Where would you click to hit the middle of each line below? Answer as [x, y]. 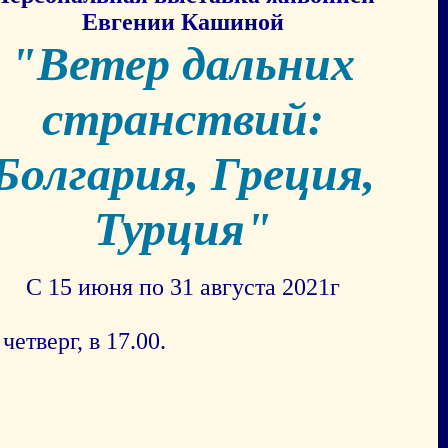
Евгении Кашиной [182, 22]
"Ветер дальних [183, 63]
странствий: [182, 118]
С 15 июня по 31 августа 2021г [182, 287]
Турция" [182, 228]
